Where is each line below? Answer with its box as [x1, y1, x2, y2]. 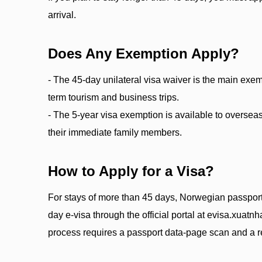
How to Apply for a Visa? [48, 163, 214, 179]
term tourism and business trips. [48, 92, 179, 102]
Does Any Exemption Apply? [48, 46, 239, 61]
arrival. [48, 10, 76, 20]
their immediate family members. [48, 127, 182, 137]
